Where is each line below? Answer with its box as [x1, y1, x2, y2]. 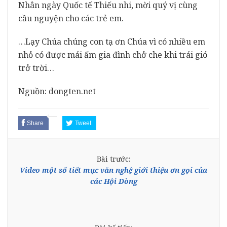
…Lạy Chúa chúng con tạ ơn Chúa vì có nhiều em [18, 35, 205, 47]
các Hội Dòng [90, 176, 137, 186]
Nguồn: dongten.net [18, 85, 96, 97]
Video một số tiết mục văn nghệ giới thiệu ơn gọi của [20, 165, 207, 175]
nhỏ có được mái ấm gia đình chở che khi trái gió [18, 49, 207, 60]
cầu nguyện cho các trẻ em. [18, 12, 124, 24]
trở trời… [18, 62, 54, 73]
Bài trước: [97, 154, 130, 164]
